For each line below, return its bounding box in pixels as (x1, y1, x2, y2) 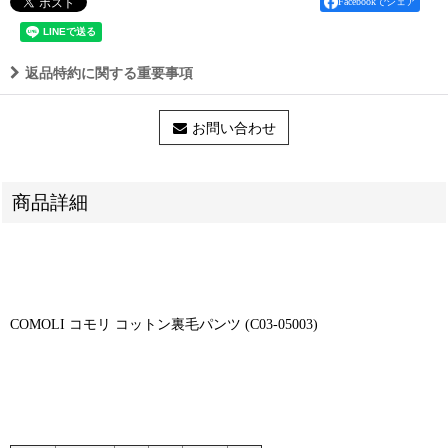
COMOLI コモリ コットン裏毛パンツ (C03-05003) (10, 315, 318, 332)
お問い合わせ (191, 120, 276, 136)
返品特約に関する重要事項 (25, 64, 193, 81)
